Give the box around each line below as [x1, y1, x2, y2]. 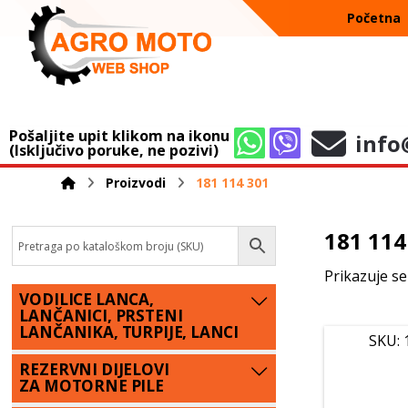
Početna [347, 9, 402, 26]
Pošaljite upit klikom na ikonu [9, 125, 229, 146]
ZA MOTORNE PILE [19, 374, 164, 396]
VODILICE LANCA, [19, 289, 154, 310]
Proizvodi [106, 174, 167, 191]
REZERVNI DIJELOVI [19, 358, 169, 380]
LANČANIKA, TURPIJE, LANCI [19, 321, 240, 342]
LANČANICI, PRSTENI [19, 305, 183, 326]
